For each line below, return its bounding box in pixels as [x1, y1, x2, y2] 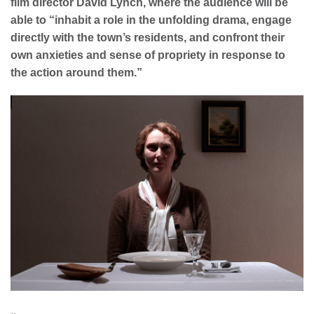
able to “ [11, 14, 55, 27]
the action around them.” [11, 67, 142, 79]
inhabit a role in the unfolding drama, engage [55, 14, 292, 27]
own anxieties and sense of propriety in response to [11, 49, 285, 62]
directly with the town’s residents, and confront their [11, 32, 285, 44]
